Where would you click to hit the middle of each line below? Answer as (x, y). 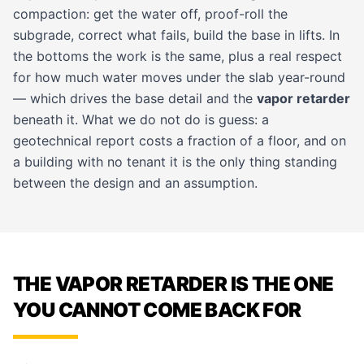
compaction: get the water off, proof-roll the (150, 14)
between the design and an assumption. (135, 183)
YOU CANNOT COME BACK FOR (157, 310)
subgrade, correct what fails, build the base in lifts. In (176, 35)
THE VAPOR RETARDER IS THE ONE (173, 284)
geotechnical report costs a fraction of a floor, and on (180, 141)
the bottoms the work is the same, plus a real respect (178, 56)
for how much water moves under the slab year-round (179, 77)
